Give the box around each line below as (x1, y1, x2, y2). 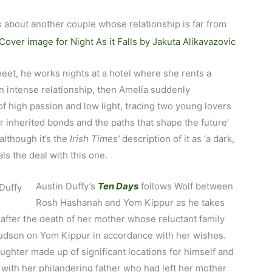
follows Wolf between (138, 180, 233, 192)
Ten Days (97, 180, 138, 192)
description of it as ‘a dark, (120, 133, 235, 145)
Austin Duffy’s (35, 180, 98, 192)
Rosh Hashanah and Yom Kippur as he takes (35, 197, 225, 209)
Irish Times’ (70, 133, 120, 145)
